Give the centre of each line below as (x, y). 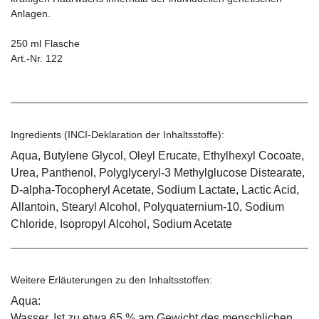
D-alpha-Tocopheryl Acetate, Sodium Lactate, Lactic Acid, (155, 189)
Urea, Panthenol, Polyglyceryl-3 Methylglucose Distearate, (158, 172)
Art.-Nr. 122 (37, 58)
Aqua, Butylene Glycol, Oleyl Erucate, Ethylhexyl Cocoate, (157, 155)
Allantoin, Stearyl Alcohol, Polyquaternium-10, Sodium (147, 206)
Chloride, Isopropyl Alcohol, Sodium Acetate (121, 224)
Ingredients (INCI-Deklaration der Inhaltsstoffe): (117, 134)
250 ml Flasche (45, 43)
